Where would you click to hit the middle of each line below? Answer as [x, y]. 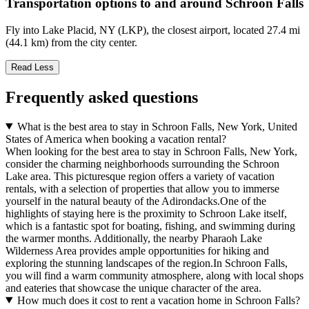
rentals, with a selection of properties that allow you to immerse [142, 188]
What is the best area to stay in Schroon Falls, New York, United [157, 126]
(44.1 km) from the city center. [71, 42]
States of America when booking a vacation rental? [116, 139]
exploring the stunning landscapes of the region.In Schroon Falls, [147, 263]
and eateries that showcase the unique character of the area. [133, 288]
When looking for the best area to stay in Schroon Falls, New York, [151, 151]
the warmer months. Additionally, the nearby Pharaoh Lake [134, 238]
